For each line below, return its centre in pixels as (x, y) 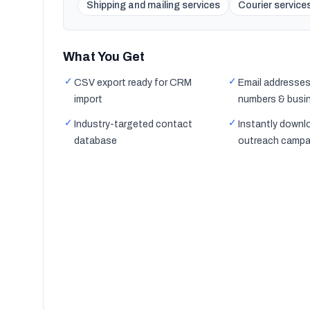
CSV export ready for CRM (133, 83)
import (88, 99)
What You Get (104, 57)
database (95, 141)
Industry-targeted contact (133, 124)
